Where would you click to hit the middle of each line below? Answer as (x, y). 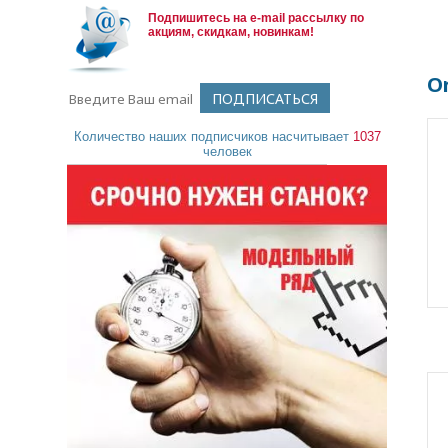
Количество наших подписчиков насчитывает (213, 136)
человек (227, 151)
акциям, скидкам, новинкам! (231, 32)
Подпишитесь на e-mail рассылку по (256, 18)
